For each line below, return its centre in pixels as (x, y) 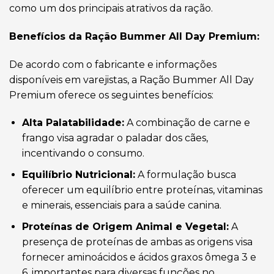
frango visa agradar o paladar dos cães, (115, 138)
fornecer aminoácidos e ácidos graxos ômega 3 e (139, 257)
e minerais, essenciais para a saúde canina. (121, 205)
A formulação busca (185, 174)
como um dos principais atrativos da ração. (111, 8)
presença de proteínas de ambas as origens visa (137, 242)
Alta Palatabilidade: (73, 123)
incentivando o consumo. (83, 154)
